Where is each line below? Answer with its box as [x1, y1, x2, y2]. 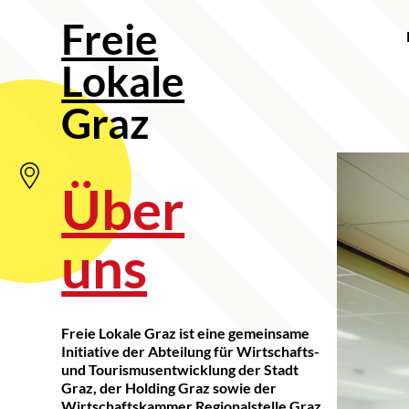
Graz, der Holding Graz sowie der [61, 379, 278, 396]
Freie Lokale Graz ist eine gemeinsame [61, 324, 310, 341]
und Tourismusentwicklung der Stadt [61, 361, 299, 378]
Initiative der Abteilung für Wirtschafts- [61, 342, 320, 360]
